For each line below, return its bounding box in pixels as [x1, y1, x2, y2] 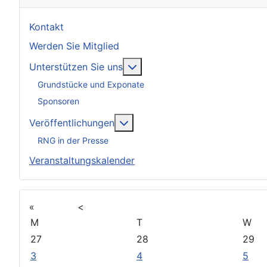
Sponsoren [38, 95, 79, 106]
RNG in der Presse [38, 135, 108, 145]
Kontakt [29, 21, 64, 33]
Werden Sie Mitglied [29, 40, 119, 52]
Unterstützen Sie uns [29, 61, 123, 73]
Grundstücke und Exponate [38, 79, 144, 89]
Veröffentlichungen [29, 117, 114, 129]
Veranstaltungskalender [29, 154, 135, 166]
